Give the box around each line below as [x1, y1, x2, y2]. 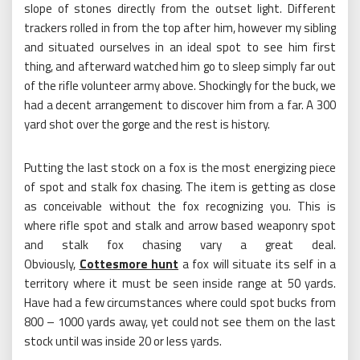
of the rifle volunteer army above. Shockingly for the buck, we [24, 76, 336, 95]
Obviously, [24, 255, 80, 273]
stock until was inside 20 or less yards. [24, 332, 222, 350]
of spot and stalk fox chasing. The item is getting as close [24, 178, 336, 196]
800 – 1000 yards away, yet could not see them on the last [24, 313, 336, 331]
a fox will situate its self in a [178, 255, 336, 273]
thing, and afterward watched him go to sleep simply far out [24, 57, 336, 76]
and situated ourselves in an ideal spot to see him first [24, 38, 336, 56]
